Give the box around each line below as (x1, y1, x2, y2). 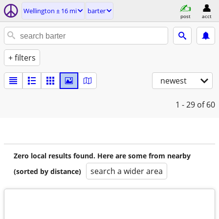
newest (160, 75, 187, 86)
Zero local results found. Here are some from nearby (14, 151, 191, 160)
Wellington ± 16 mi (23, 6, 77, 15)
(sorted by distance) (14, 167, 81, 176)
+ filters (8, 52, 36, 63)
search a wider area (90, 166, 163, 176)
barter (88, 6, 106, 15)
